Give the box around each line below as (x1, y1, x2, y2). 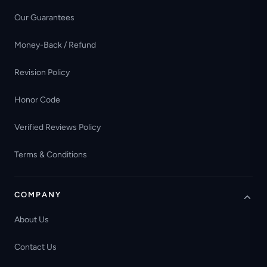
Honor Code (14, 95, 60, 105)
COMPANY (14, 190, 62, 199)
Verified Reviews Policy (14, 122, 101, 133)
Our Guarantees (14, 13, 74, 23)
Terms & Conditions (14, 150, 87, 160)
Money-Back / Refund (14, 40, 96, 51)
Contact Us (14, 242, 57, 253)
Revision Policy (14, 67, 70, 78)
